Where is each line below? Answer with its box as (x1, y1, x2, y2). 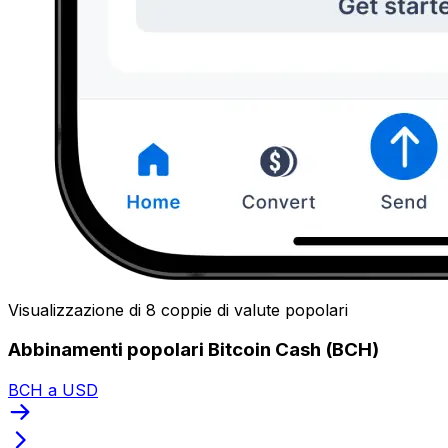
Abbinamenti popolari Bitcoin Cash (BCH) (8, 338, 379, 362)
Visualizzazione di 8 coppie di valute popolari (8, 299, 348, 320)
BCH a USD (8, 379, 98, 400)
